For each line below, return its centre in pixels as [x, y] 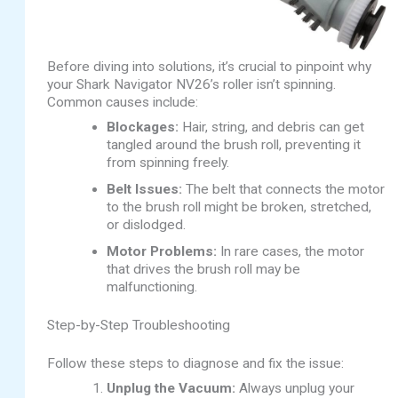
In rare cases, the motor [290, 251]
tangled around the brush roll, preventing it [233, 144]
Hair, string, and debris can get [271, 127]
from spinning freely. [167, 162]
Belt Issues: [144, 189]
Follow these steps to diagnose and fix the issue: [196, 364]
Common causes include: [123, 103]
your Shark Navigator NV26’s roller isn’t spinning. [192, 85]
